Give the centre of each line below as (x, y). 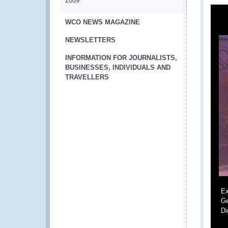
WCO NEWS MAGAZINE (103, 22)
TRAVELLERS (87, 77)
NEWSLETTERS (90, 40)
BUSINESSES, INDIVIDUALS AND (118, 67)
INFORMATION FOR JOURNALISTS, (121, 58)
